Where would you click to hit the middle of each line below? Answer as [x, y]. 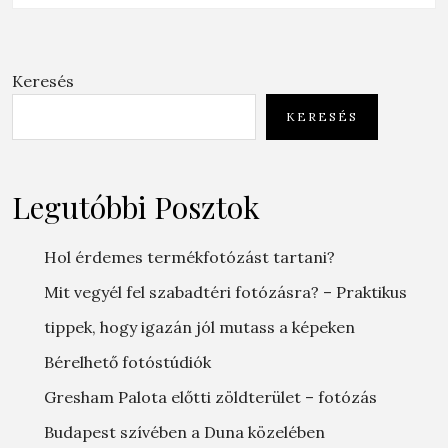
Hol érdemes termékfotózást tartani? [189, 257]
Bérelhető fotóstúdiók [127, 362]
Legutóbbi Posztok [136, 207]
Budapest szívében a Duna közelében [184, 432]
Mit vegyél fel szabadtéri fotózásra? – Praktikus [225, 292]
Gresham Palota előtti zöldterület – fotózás [210, 397]
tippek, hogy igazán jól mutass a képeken [199, 327]
